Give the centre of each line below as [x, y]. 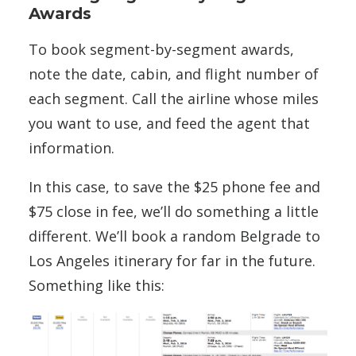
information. [72, 147]
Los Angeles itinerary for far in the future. [172, 260]
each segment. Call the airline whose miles [174, 98]
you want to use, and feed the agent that [169, 123]
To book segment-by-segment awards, [161, 49]
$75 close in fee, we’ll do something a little [174, 211]
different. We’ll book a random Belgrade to [174, 236]
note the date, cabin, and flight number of [174, 74]
